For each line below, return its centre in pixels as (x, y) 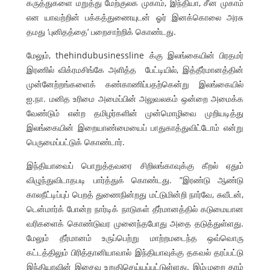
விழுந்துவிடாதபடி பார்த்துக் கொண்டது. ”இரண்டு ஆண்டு (135, 180)
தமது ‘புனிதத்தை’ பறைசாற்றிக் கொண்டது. (101, 31)
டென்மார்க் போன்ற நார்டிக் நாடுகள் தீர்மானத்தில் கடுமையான (135, 209)
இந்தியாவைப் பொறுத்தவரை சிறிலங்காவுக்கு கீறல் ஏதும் (135, 165)
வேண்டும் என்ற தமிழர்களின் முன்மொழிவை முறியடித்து (135, 113)
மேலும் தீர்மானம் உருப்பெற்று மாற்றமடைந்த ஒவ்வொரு (135, 237)
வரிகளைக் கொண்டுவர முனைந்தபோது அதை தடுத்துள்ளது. (135, 223)
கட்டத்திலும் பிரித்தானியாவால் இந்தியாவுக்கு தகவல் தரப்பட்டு (135, 252)
